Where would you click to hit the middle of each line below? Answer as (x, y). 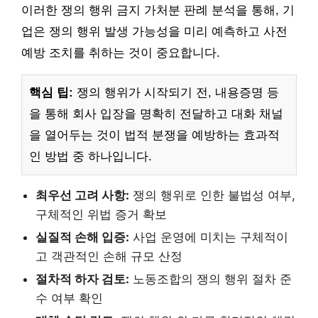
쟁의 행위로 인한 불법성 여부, (212, 196)
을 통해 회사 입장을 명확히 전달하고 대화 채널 (156, 114)
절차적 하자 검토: (82, 279)
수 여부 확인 (69, 298)
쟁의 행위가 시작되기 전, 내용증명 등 (176, 93)
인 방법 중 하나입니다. (91, 157)
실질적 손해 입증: (82, 237)
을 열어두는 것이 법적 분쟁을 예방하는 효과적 (154, 136)
